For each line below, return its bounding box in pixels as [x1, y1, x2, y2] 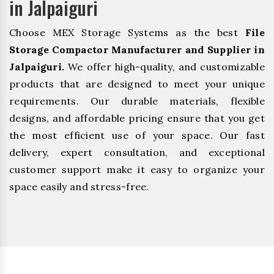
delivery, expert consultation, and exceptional [9, 146, 265, 159]
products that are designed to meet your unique [9, 78, 265, 91]
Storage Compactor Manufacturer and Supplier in [9, 43, 265, 56]
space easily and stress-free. [9, 180, 149, 193]
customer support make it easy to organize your [9, 163, 265, 176]
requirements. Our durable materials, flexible [9, 95, 265, 108]
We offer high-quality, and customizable [64, 61, 265, 73]
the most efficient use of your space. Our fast [9, 129, 265, 142]
